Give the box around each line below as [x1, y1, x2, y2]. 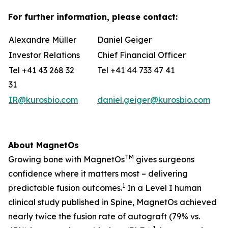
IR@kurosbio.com [9, 95, 78, 105]
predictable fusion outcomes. [8, 183, 122, 193]
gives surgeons [134, 154, 194, 164]
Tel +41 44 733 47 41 [97, 65, 175, 75]
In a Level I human [125, 183, 202, 193]
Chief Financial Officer [97, 50, 186, 60]
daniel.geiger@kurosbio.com [97, 95, 210, 105]
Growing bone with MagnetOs [8, 154, 125, 164]
